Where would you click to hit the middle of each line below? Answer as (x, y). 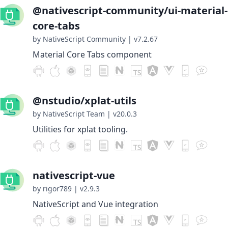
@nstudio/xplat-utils (84, 101)
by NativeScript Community (79, 39)
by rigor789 (52, 189)
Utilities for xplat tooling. (80, 129)
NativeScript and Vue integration (95, 204)
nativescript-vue (74, 175)
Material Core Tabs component (92, 54)
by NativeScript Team (69, 114)
